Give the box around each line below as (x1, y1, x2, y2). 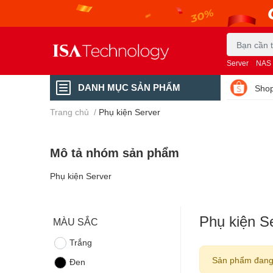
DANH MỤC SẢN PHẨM (78, 82, 180, 93)
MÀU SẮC (53, 216, 98, 227)
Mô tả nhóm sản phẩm (50, 145, 179, 160)
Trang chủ (50, 107, 89, 117)
